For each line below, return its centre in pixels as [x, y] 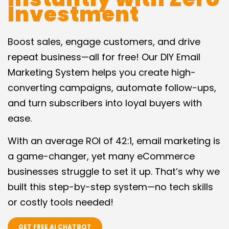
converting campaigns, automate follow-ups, [112, 88]
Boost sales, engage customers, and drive [104, 42]
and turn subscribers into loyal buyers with [105, 103]
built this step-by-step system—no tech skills [110, 187]
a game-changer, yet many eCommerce [101, 156]
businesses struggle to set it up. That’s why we [114, 171]
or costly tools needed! [61, 202]
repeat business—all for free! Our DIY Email [104, 57]
